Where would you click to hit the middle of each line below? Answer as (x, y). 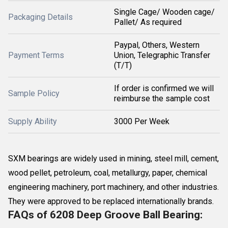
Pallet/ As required (148, 22)
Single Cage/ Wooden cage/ (164, 12)
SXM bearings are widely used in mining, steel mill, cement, (113, 159)
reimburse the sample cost (162, 98)
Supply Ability (33, 121)
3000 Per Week (142, 121)
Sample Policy (34, 93)
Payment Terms (36, 55)
